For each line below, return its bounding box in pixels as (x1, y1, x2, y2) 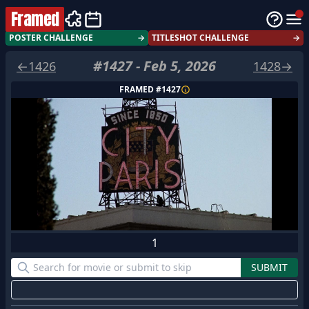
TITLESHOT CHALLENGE (151, 32, 249, 43)
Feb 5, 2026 (143, 57, 216, 75)
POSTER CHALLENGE (9, 32, 93, 43)
